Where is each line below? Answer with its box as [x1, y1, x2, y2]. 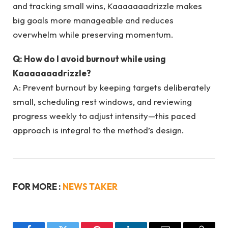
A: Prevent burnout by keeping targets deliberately [13, 82, 211, 93]
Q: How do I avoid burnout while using [13, 53, 166, 65]
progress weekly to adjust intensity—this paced [13, 110, 196, 122]
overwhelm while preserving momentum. [13, 28, 174, 40]
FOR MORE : [13, 181, 63, 192]
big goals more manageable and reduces [13, 14, 174, 25]
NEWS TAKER [63, 181, 118, 192]
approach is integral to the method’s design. [13, 125, 184, 136]
